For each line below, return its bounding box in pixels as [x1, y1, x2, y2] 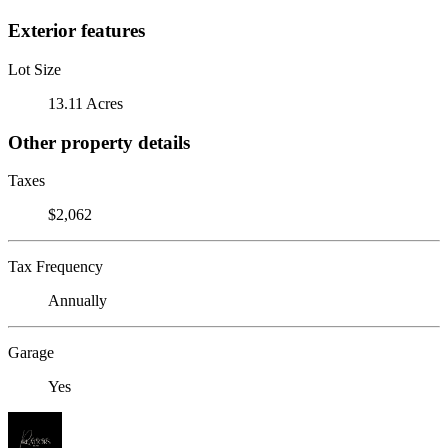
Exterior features [8, 20, 145, 42]
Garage [8, 344, 54, 362]
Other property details [8, 131, 190, 153]
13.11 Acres [48, 94, 123, 112]
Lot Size [8, 60, 61, 78]
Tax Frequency [8, 258, 103, 276]
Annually [48, 292, 107, 310]
